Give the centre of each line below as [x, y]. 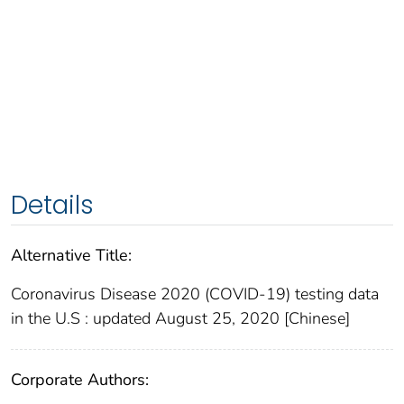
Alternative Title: [71, 256]
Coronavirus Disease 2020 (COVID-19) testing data [195, 294]
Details [52, 206]
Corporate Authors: [80, 380]
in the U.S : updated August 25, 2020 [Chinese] [180, 319]
